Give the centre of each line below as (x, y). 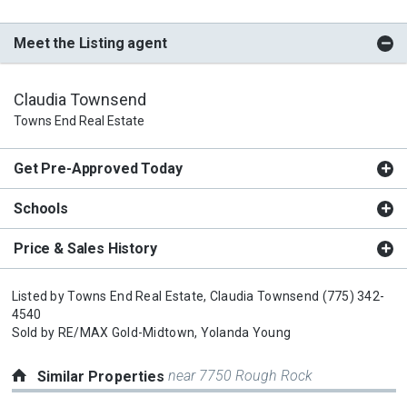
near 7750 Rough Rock (241, 375)
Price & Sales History (85, 248)
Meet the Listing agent (90, 43)
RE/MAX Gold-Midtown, (128, 332)
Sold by (35, 332)
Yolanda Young (246, 332)
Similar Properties (103, 376)
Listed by (40, 296)
